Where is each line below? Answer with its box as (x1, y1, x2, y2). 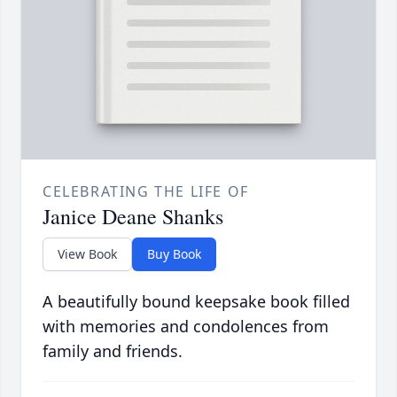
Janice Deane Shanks (43, 201, 223, 230)
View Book (58, 245, 117, 262)
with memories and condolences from (43, 315, 329, 337)
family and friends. (43, 339, 183, 362)
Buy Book (147, 245, 201, 262)
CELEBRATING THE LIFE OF (43, 181, 249, 201)
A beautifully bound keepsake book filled (43, 290, 350, 312)
